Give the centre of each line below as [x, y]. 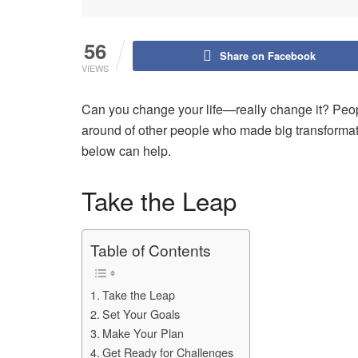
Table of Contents [151, 250]
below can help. [126, 150]
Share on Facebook [267, 55]
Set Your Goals [141, 313]
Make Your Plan [143, 332]
